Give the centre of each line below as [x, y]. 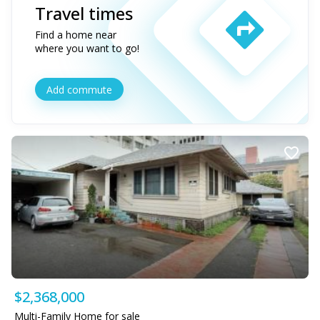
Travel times [84, 13]
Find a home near [76, 35]
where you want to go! [87, 48]
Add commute [79, 89]
